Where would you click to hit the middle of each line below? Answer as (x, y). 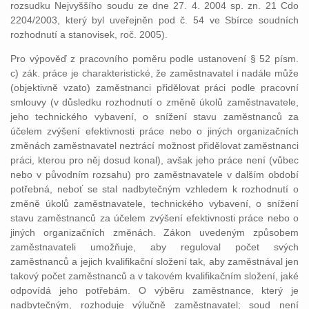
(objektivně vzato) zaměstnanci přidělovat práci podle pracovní (154, 88)
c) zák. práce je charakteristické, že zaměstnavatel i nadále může (154, 73)
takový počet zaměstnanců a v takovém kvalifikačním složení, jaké (154, 276)
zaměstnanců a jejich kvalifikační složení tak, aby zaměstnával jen (154, 261)
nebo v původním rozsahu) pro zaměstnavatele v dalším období (154, 175)
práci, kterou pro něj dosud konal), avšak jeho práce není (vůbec (154, 160)
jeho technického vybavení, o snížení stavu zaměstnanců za (154, 117)
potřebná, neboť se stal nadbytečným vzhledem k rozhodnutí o (154, 189)
